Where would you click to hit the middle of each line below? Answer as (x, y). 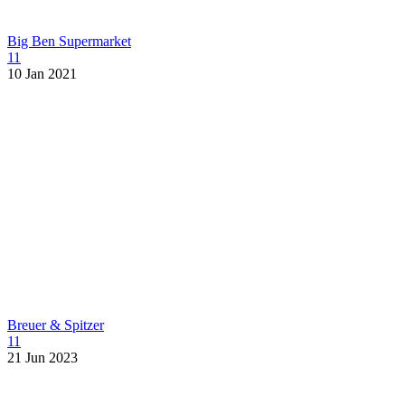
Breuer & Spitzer (56, 325)
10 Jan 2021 (42, 74)
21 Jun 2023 (42, 358)
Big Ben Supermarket (69, 42)
